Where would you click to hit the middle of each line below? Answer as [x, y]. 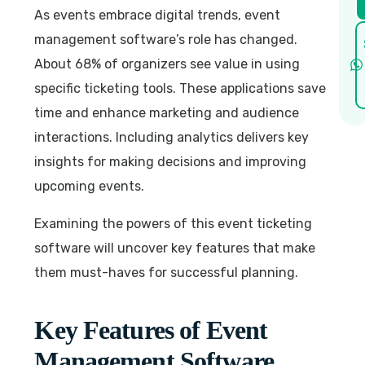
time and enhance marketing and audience [167, 112]
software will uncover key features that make [175, 248]
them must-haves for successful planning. [167, 272]
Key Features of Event [151, 330]
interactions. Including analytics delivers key [172, 137]
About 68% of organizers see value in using [167, 64]
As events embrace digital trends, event [158, 15]
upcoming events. [90, 186]
